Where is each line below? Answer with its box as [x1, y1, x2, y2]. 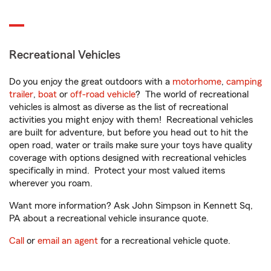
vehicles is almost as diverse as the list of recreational [9, 102, 228, 112]
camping [226, 77, 262, 87]
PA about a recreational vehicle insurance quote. [9, 214, 209, 223]
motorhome [172, 77, 221, 87]
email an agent [38, 236, 98, 246]
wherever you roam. [9, 178, 93, 188]
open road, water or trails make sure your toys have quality [9, 140, 252, 150]
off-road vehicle [70, 90, 135, 99]
